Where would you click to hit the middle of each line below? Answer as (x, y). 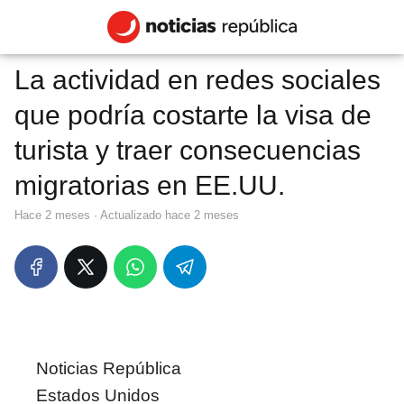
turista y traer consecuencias (188, 150)
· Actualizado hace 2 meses (165, 215)
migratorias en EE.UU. (150, 185)
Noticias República (109, 368)
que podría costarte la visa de (193, 115)
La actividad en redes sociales (197, 80)
